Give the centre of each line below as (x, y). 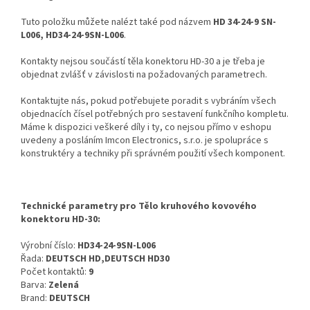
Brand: (35, 299)
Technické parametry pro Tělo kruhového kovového (139, 207)
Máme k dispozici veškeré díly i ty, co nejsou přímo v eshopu (146, 128)
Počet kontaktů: (55, 272)
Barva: (35, 285)
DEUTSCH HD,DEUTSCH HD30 (108, 259)
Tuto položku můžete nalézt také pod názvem (117, 22)
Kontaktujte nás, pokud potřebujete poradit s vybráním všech (148, 101)
